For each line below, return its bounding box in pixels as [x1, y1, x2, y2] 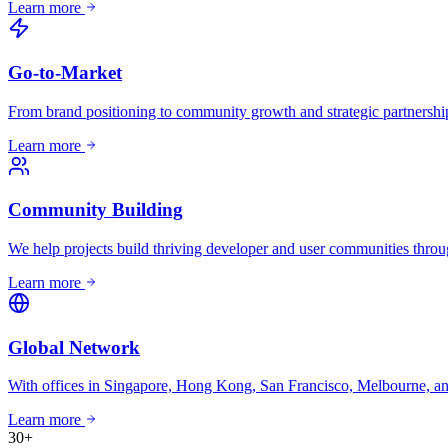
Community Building [8, 199, 183, 221]
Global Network [8, 336, 140, 358]
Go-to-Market [8, 61, 122, 83]
